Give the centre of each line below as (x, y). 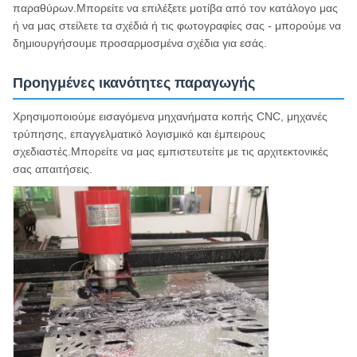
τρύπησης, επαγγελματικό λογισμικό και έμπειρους (139, 133)
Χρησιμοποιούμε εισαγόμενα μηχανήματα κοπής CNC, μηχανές (170, 116)
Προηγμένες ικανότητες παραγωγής (134, 82)
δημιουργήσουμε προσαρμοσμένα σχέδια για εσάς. (140, 43)
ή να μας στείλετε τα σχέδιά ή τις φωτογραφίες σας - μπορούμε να (177, 25)
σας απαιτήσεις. (53, 169)
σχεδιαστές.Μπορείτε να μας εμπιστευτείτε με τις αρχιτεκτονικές (171, 151)
